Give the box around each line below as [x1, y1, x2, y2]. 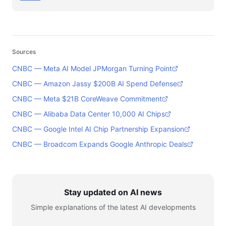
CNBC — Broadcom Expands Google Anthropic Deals [12, 140, 187, 148]
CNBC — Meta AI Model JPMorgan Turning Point [12, 64, 172, 73]
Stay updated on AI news [64, 187, 162, 197]
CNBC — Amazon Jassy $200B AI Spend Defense [12, 79, 177, 88]
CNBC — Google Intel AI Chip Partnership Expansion [12, 125, 184, 133]
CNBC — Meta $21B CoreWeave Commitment [12, 94, 162, 103]
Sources [12, 48, 36, 55]
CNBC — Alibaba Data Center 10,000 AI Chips [12, 109, 165, 118]
